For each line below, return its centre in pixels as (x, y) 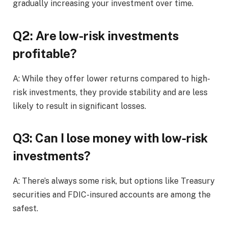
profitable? (45, 53)
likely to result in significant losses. (79, 106)
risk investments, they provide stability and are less (110, 92)
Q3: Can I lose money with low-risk (110, 138)
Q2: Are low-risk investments (96, 35)
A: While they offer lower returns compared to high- (111, 78)
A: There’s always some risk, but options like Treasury (114, 181)
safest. (25, 208)
